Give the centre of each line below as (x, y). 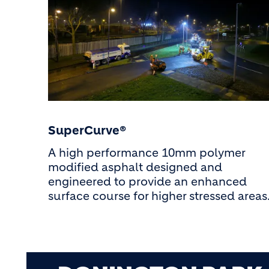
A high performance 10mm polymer (147, 153)
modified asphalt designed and (135, 167)
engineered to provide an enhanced (147, 181)
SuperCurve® (87, 130)
